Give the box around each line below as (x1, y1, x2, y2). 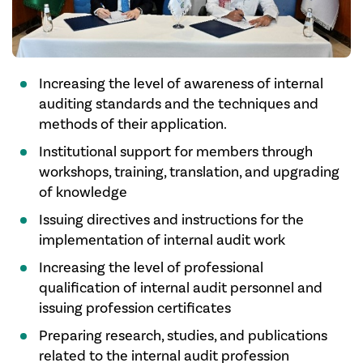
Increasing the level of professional (38, 258, 263, 277)
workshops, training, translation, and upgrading (38, 162, 340, 181)
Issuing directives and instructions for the (38, 210, 304, 229)
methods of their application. (38, 114, 227, 134)
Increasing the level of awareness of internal (38, 74, 323, 93)
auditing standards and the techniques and (38, 94, 318, 113)
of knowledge (38, 182, 127, 202)
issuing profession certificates (38, 298, 231, 318)
